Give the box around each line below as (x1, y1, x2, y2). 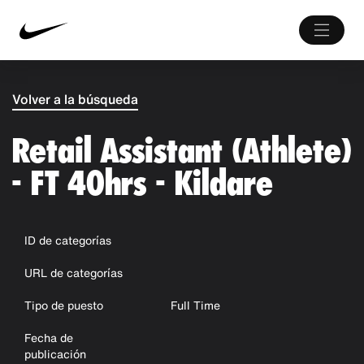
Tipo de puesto (24, 297, 103, 314)
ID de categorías (24, 232, 111, 249)
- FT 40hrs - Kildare (12, 162, 273, 204)
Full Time (170, 297, 220, 314)
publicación (24, 345, 86, 362)
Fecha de (24, 329, 73, 346)
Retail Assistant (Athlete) (12, 130, 350, 171)
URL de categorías (24, 264, 123, 281)
